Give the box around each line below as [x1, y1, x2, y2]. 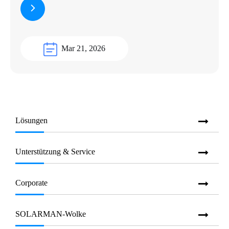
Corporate [15, 178, 48, 187]
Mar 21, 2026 [61, 43, 105, 53]
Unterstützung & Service [15, 147, 95, 156]
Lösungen [15, 116, 48, 125]
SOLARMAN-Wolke [15, 209, 86, 218]
